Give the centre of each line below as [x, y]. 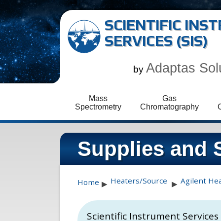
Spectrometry [98, 107]
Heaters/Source [139, 180]
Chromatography [169, 107]
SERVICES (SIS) [156, 41]
